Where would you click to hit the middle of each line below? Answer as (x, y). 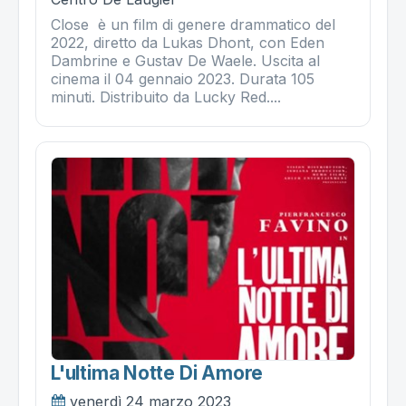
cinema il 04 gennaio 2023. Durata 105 (183, 79)
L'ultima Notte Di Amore (157, 372)
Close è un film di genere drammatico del (193, 25)
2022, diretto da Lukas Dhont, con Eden (188, 43)
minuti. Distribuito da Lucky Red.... (166, 97)
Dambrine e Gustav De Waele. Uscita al (185, 61)
